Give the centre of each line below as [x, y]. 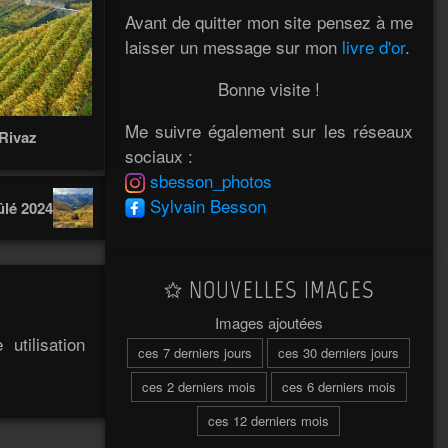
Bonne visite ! [268, 88]
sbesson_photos [210, 180]
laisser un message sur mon [233, 46]
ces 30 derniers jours [339, 352]
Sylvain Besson [207, 205]
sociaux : [158, 155]
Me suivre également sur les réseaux [268, 130]
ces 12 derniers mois [269, 420]
